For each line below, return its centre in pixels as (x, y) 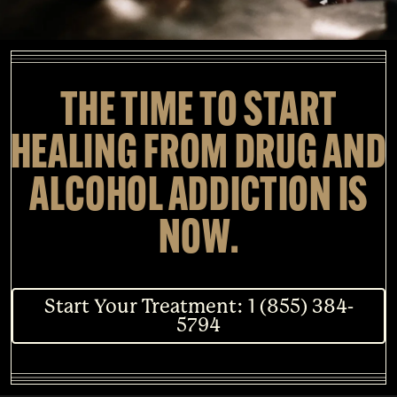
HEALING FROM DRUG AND (198, 155)
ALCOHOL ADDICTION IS (198, 198)
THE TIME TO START (198, 113)
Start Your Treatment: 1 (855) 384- (198, 307)
